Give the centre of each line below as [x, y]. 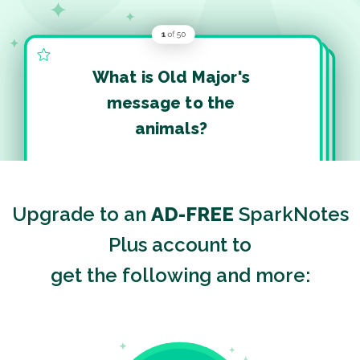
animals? [171, 128]
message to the [171, 102]
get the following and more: [180, 275]
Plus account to [180, 244]
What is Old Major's [171, 77]
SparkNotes [291, 214]
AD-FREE [192, 214]
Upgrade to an [81, 214]
